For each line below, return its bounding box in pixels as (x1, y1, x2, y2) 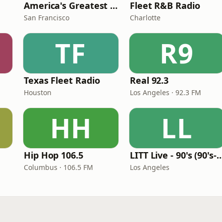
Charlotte (130, 13, 161, 22)
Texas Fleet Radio (24, 74, 100, 86)
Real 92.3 (130, 74, 169, 86)
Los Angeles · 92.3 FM (130, 88, 201, 97)
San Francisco (24, 13, 69, 22)
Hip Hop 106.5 (24, 149, 83, 161)
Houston (24, 88, 52, 97)
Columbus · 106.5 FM (24, 163, 93, 172)
